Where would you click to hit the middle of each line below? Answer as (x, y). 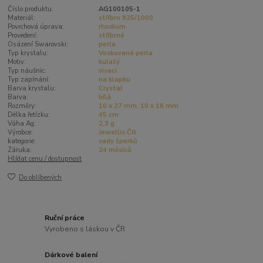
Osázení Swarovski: (38, 44)
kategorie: (22, 141)
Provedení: (23, 35)
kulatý (109, 62)
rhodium (112, 26)
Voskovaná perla (125, 53)
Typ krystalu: (28, 53)
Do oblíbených (41, 178)
